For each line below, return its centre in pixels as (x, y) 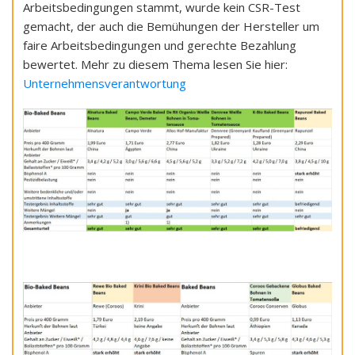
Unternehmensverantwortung (105, 83)
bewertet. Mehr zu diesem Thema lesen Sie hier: (155, 64)
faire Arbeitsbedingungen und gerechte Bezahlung (160, 45)
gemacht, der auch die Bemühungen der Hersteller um (171, 26)
